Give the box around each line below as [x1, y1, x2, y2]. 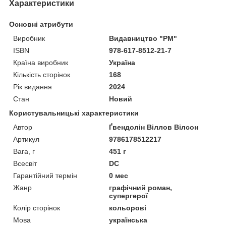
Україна [109, 58, 136, 67]
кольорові [109, 203, 147, 212]
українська [109, 215, 148, 224]
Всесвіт [13, 159, 37, 167]
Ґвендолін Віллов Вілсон [109, 123, 199, 131]
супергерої [109, 191, 148, 200]
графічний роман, [109, 183, 173, 192]
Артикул [13, 135, 39, 143]
